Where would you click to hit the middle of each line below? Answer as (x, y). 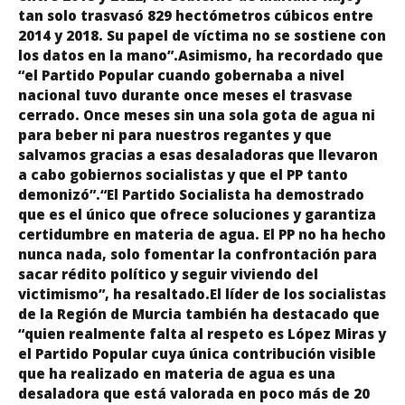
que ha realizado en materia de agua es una (177, 373)
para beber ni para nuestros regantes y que (175, 134)
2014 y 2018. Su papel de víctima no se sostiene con (202, 35)
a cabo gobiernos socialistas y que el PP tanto (183, 174)
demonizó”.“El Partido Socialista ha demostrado (191, 194)
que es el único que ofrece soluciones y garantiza (197, 214)
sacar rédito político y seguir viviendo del (168, 273)
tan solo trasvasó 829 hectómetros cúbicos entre (196, 15)
